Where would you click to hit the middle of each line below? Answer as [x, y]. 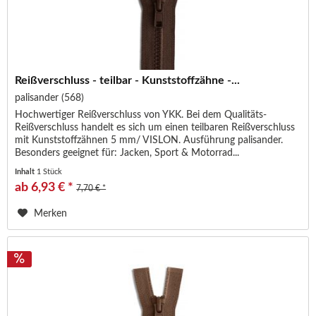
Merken [51, 214]
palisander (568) [50, 98]
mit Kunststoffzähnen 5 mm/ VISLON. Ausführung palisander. [149, 141]
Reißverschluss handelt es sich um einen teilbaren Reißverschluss [155, 128]
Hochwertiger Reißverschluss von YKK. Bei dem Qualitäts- [141, 115]
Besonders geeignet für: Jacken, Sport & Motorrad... [127, 153]
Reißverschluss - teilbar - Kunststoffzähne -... [128, 81]
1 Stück [50, 172]
